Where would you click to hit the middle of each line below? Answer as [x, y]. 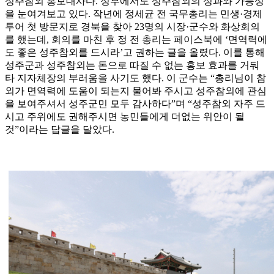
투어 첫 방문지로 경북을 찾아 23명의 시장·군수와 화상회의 [132, 27]
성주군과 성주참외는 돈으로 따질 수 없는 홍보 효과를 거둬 [132, 65]
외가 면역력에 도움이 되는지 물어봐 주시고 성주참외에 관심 [136, 91]
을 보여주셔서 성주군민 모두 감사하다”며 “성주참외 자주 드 [135, 104]
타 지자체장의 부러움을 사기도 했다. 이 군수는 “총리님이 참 [135, 78]
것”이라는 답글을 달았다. [60, 130]
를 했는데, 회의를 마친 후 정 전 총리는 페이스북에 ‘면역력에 [136, 40]
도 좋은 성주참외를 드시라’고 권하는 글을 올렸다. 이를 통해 [135, 53]
